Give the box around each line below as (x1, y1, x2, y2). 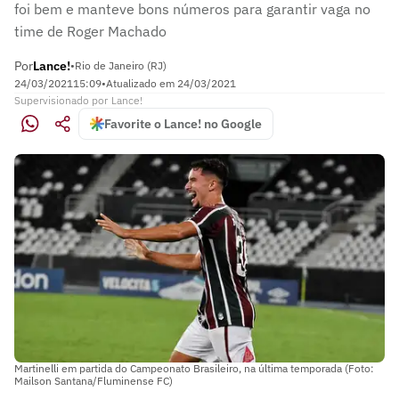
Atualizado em (106, 77, 177, 90)
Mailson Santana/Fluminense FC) (14, 373, 173, 387)
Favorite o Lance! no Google (104, 116, 262, 132)
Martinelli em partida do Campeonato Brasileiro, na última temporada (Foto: (14, 361, 374, 375)
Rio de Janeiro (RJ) (75, 59, 167, 72)
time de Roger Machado (14, 22, 167, 40)
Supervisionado (14, 94, 89, 107)
